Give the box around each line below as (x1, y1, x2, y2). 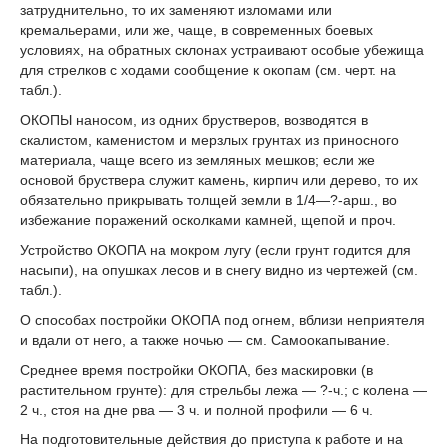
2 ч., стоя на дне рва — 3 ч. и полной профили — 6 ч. (20, 401, 373, 418)
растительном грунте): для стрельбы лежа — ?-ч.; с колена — (20, 381, 427, 398)
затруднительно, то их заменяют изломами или (20, 2, 332, 19)
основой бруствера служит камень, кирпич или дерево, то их (20, 172, 418, 189)
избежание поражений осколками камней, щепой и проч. (20, 212, 396, 229)
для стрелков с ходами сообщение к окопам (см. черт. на (20, 62, 396, 79)
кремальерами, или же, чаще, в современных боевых (20, 22, 373, 39)
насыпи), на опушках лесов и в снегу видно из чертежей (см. (20, 261, 418, 278)
